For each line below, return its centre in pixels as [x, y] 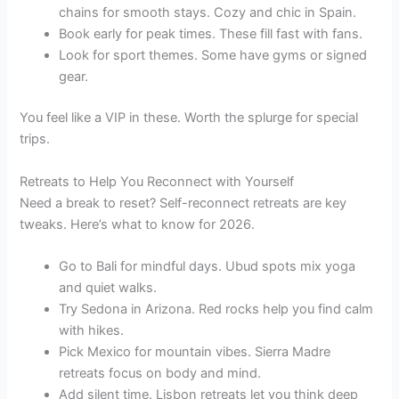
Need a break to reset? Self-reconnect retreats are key [183, 203]
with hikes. [92, 330]
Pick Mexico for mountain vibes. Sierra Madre [195, 351]
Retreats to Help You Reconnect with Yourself [157, 181]
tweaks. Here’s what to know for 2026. [138, 224]
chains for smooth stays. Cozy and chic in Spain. [208, 13]
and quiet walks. [108, 287]
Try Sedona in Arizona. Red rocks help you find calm [216, 309]
